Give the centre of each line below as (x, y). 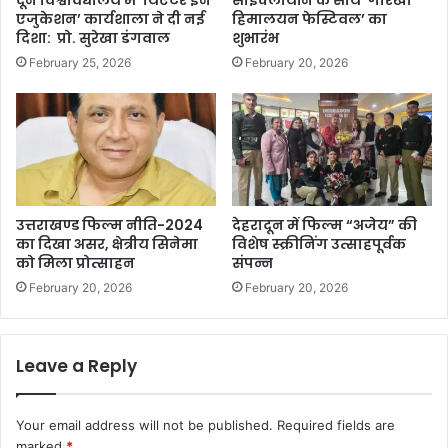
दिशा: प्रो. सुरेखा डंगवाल (93, 38)
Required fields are (336, 425)
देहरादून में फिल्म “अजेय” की (324, 225)
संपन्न (252, 263)
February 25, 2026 (80, 63)
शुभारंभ (255, 38)
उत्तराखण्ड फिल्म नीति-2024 (109, 225)
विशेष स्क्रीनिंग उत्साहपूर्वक (319, 244)
